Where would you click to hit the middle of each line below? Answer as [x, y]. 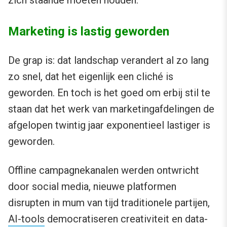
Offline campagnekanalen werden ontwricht [104, 171]
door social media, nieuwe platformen [92, 187]
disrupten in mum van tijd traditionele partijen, [109, 203]
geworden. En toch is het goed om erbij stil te [109, 93]
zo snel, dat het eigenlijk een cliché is [91, 77]
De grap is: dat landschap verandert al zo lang [108, 61]
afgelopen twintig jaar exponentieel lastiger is [109, 125]
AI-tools [26, 219]
